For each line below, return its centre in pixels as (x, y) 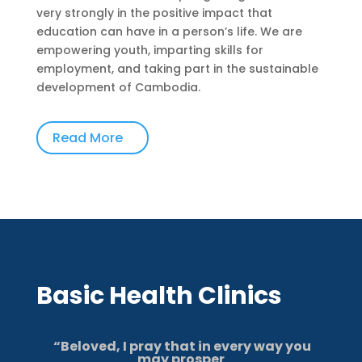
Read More (87, 138)
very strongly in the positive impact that (154, 13)
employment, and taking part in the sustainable (177, 69)
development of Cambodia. (118, 88)
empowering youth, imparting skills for (149, 51)
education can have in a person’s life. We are (169, 32)
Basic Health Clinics (159, 296)
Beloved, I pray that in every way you (185, 347)
